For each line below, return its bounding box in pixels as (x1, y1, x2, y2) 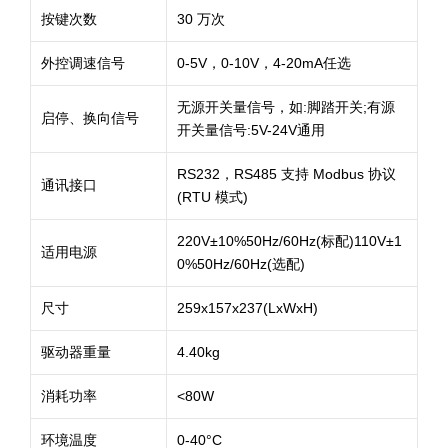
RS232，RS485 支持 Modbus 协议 (177, 166, 396, 182)
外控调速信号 (41, 55, 125, 71)
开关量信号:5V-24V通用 (177, 122, 325, 138)
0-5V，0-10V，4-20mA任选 (177, 55, 351, 71)
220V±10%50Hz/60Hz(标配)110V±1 (177, 233, 402, 249)
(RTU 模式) (177, 189, 248, 205)
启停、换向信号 (41, 110, 139, 126)
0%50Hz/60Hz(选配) (177, 256, 305, 272)
